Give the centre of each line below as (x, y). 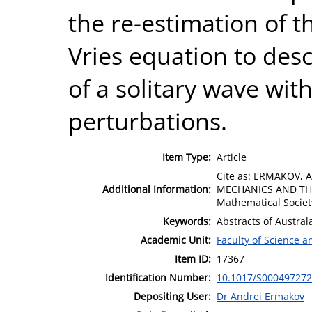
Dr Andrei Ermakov (260, 296)
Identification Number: (158, 277)
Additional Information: (157, 189)
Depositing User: (172, 296)
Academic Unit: (176, 240)
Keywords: (187, 221)
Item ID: (193, 258)
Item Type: (187, 157)
